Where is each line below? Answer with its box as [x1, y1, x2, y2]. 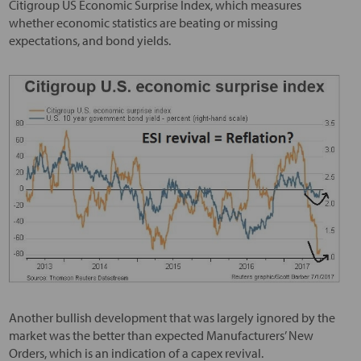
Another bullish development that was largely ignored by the [8, 309, 335, 326]
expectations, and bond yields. [8, 32, 171, 49]
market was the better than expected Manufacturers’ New [8, 327, 313, 344]
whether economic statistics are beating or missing [8, 15, 278, 31]
